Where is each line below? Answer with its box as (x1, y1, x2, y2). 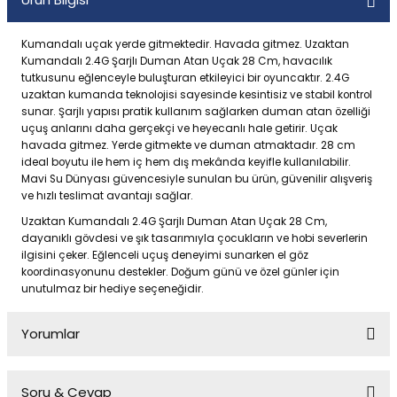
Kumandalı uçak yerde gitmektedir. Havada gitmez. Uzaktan (21, 37, 349, 51)
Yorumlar (21, 324, 80, 343)
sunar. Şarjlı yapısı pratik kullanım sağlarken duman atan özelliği (21, 105, 370, 119)
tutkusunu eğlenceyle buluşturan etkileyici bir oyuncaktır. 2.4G (21, 71, 349, 85)
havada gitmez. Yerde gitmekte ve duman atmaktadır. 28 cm (21, 138, 355, 152)
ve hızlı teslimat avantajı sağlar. (21, 189, 193, 203)
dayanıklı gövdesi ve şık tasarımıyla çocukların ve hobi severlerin (21, 231, 368, 245)
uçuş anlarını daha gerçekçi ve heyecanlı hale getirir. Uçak (21, 121, 338, 136)
